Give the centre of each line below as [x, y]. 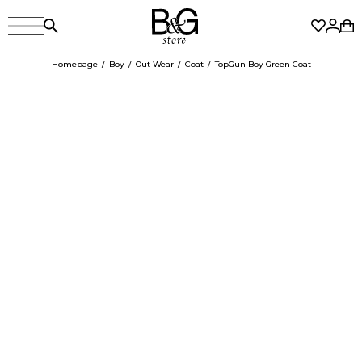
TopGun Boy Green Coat [263, 64]
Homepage [74, 64]
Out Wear [154, 64]
